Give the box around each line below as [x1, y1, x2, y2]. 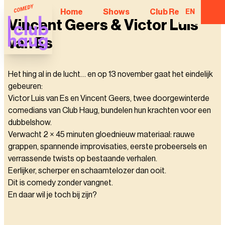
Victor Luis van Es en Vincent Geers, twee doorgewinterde [8, 94, 209, 102]
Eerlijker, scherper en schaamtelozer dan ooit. [8, 167, 166, 175]
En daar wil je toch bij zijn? [8, 191, 97, 199]
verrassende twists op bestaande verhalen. [8, 155, 157, 163]
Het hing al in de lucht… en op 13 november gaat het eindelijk [8, 70, 213, 78]
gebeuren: [8, 82, 43, 90]
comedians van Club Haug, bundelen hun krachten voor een [8, 106, 211, 115]
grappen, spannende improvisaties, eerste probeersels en [8, 143, 207, 151]
